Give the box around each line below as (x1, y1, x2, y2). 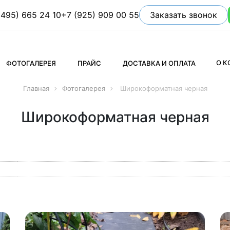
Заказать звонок (149, 10, 217, 20)
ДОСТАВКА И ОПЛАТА (122, 59, 196, 67)
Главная (23, 84, 49, 92)
